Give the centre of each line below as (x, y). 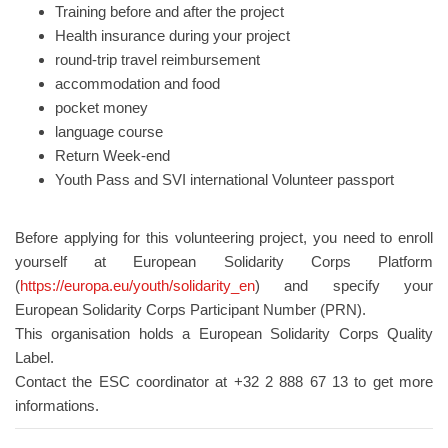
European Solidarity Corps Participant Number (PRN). (190, 309)
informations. (57, 405)
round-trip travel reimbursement (157, 59)
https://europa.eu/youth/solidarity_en (137, 285)
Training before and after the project (169, 11)
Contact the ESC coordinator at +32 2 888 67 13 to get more (224, 381)
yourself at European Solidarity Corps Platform (224, 261)
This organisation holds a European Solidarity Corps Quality (224, 333)
